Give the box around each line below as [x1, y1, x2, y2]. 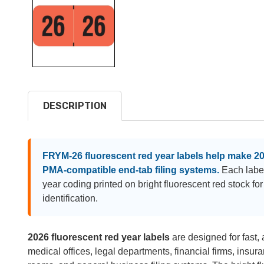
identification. [42, 193, 98, 203]
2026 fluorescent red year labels [28, 232, 170, 242]
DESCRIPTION [43, 100, 107, 111]
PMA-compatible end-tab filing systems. [42, 164, 219, 175]
